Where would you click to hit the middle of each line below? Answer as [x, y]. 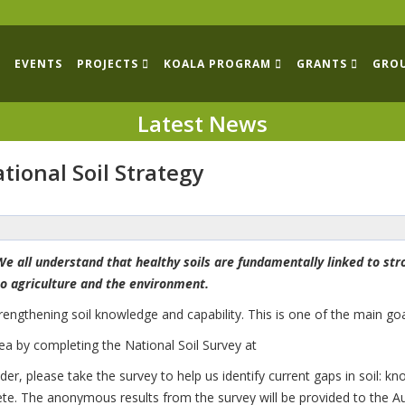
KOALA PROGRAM [217, 64]
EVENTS [38, 64]
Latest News [202, 123]
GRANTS [322, 64]
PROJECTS [108, 64]
